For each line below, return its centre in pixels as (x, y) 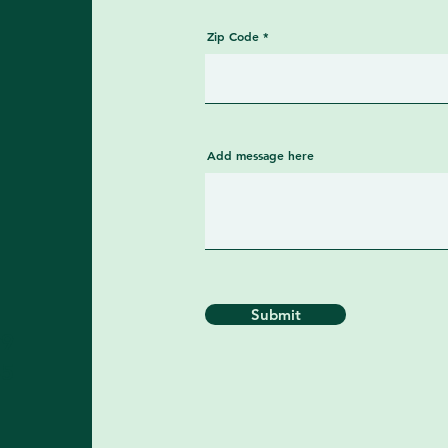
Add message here (261, 155)
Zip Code (233, 36)
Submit (275, 314)
